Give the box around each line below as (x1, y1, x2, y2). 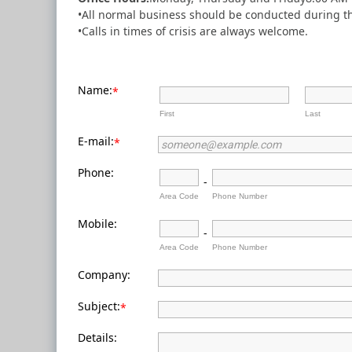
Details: (78, 330, 117, 345)
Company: (78, 267, 130, 282)
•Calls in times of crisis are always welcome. (78, 24, 308, 38)
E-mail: (78, 134, 114, 148)
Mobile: (78, 216, 117, 231)
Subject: (78, 299, 120, 313)
